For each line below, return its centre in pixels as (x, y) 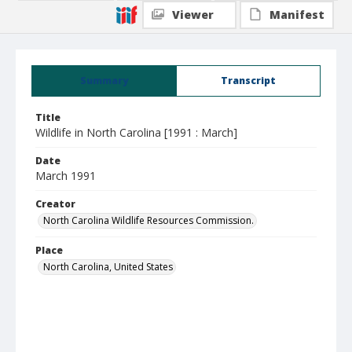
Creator (55, 204)
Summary (104, 81)
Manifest (297, 15)
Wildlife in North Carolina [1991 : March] (136, 132)
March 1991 (66, 176)
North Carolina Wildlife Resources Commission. (148, 220)
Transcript (248, 81)
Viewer (193, 15)
